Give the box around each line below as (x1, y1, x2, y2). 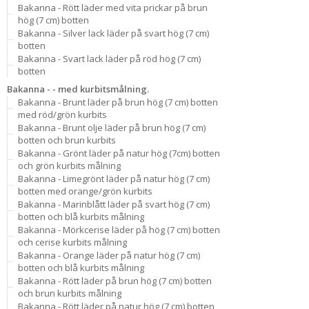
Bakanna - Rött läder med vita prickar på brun (18, 1, 208, 14)
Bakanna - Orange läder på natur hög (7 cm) (18, 249, 200, 261)
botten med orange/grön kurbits (18, 185, 152, 197)
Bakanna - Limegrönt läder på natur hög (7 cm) (18, 172, 210, 185)
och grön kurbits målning (18, 159, 121, 172)
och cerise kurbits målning (18, 236, 127, 248)
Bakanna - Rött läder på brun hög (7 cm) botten (18, 275, 212, 287)
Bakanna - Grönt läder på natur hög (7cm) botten (18, 147, 220, 159)
